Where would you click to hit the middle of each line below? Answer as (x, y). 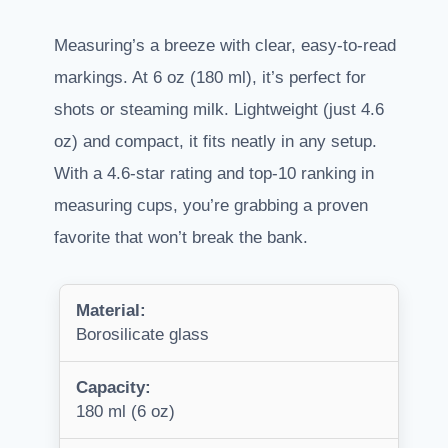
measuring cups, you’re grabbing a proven (211, 206)
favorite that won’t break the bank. (181, 238)
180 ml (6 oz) (125, 412)
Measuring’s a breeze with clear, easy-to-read (225, 46)
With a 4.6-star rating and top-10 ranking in (214, 174)
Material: (111, 311)
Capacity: (113, 388)
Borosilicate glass (142, 335)
